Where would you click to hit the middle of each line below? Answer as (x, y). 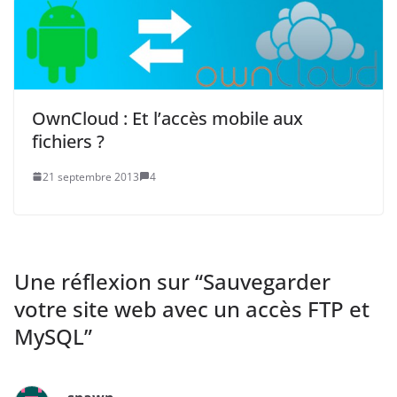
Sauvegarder (267, 281)
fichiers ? (68, 141)
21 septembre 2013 (91, 176)
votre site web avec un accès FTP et (192, 308)
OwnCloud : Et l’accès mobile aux (167, 118)
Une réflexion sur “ (109, 281)
